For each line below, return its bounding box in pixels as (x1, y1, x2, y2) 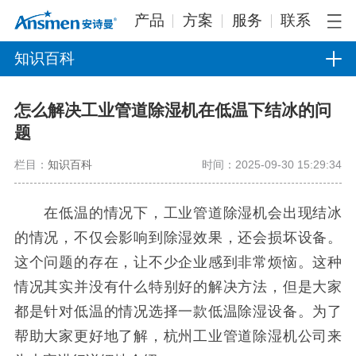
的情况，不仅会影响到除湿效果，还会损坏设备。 (14, 229, 342, 246)
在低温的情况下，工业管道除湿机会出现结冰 (14, 204, 342, 221)
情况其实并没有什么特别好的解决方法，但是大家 (14, 278, 342, 295)
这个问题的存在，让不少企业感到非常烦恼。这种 (14, 253, 342, 270)
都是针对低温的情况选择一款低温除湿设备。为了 (14, 303, 342, 319)
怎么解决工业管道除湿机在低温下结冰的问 (14, 101, 331, 120)
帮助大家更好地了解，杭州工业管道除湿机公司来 (14, 327, 342, 344)
